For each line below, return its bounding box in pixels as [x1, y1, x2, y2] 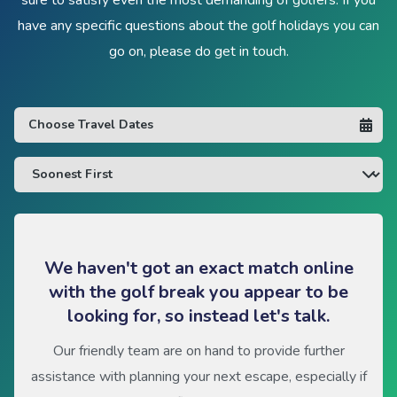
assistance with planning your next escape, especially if [30, 366, 367, 386]
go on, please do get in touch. [108, 41, 289, 61]
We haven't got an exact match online [43, 255, 354, 280]
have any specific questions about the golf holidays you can [18, 15, 379, 35]
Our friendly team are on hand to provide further [52, 340, 345, 361]
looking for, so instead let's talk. [67, 303, 330, 328]
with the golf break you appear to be [49, 279, 348, 304]
